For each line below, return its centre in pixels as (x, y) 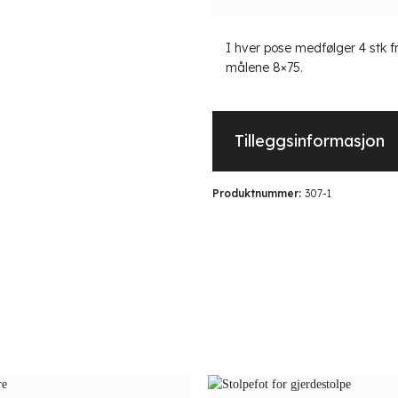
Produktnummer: (259, 193)
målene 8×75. (264, 67)
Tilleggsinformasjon (310, 140)
